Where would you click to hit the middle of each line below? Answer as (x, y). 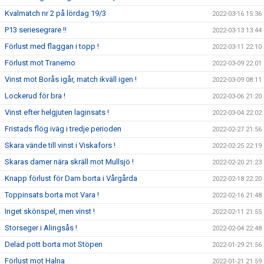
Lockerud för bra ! (35, 96)
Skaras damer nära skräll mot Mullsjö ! (69, 162)
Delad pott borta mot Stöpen (54, 244)
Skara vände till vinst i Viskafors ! (60, 145)
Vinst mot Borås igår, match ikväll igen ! (71, 79)
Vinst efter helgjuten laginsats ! (57, 112)
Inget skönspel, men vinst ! (50, 211)
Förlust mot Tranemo (40, 63)
